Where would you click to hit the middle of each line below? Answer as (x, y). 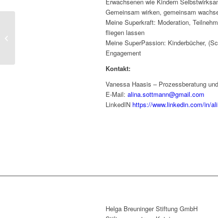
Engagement (123, 53)
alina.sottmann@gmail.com (166, 94)
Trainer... (29, 48)
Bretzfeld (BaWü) (41, 37)
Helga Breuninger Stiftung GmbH (152, 209)
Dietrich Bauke (38, 27)
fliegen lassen (125, 33)
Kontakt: (118, 69)
